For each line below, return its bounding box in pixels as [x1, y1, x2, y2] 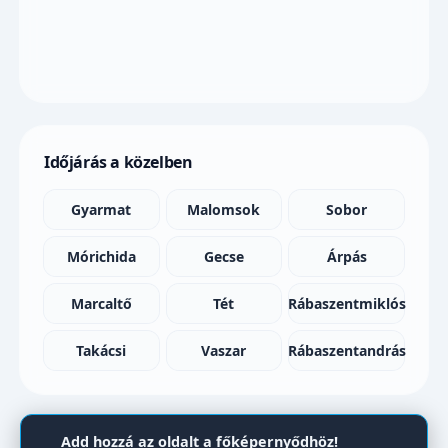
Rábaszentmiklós [287, 293, 406, 313]
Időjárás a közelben [44, 150, 193, 173]
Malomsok [187, 199, 261, 219]
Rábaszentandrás [287, 340, 406, 360]
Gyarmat [71, 199, 132, 219]
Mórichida [66, 246, 136, 266]
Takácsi [76, 340, 127, 360]
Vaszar [201, 340, 247, 360]
